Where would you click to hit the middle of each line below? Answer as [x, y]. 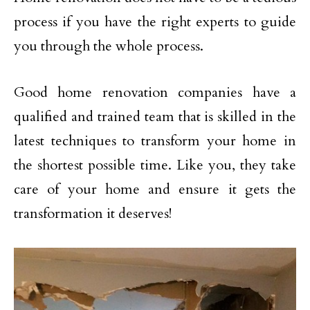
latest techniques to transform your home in [155, 141]
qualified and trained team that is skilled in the [155, 117]
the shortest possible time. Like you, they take [155, 165]
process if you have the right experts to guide [155, 22]
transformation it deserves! [93, 213]
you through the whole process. [109, 46]
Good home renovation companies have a [155, 92]
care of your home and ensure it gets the [155, 189]
